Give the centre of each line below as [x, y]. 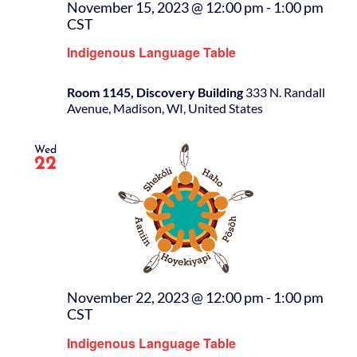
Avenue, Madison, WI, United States [165, 108]
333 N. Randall [285, 92]
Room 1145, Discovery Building [156, 92]
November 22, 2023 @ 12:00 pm [165, 298]
